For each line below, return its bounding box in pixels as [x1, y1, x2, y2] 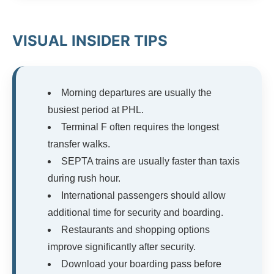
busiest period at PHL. [48, 104, 144, 115]
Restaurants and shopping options [61, 224, 210, 235]
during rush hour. [48, 172, 120, 183]
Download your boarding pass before [61, 258, 221, 269]
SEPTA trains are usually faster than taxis [61, 155, 240, 166]
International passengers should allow [61, 190, 226, 201]
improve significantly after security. [48, 241, 196, 252]
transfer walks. [48, 138, 110, 149]
